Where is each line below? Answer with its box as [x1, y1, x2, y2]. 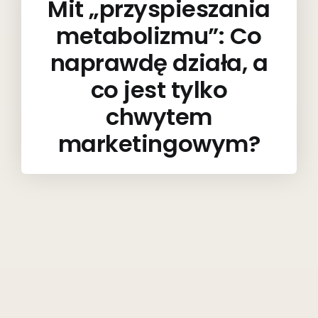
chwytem [106, 100, 212, 133]
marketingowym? [57, 127, 261, 160]
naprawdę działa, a [50, 46, 268, 79]
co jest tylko [90, 73, 228, 106]
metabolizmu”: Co [56, 19, 262, 52]
